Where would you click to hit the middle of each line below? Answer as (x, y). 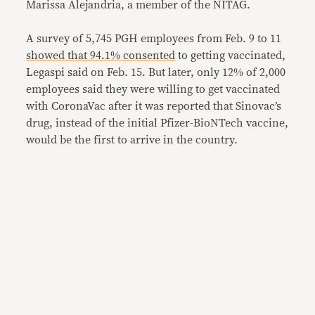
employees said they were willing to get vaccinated (153, 89)
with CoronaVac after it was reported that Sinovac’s (154, 106)
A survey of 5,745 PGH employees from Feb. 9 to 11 (154, 38)
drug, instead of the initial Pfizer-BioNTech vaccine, (157, 123)
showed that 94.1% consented (101, 55)
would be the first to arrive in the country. (132, 140)
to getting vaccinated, (231, 55)
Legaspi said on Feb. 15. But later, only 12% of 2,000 (156, 72)
